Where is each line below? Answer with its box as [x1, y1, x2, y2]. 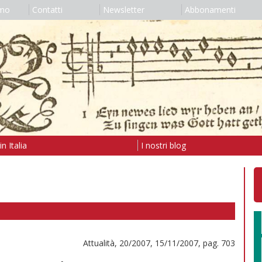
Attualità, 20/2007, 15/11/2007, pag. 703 [83, 237, 235, 249]
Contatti [32, 4, 63, 15]
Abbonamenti [184, 4, 236, 15]
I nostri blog [140, 139, 186, 151]
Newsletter [102, 4, 144, 15]
